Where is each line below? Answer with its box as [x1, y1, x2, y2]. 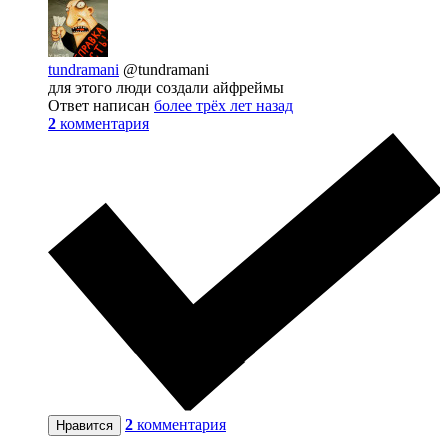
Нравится [56, 418, 113, 434]
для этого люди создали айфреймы [48, 78, 284, 96]
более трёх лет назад [154, 96, 293, 114]
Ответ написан [48, 96, 154, 114]
